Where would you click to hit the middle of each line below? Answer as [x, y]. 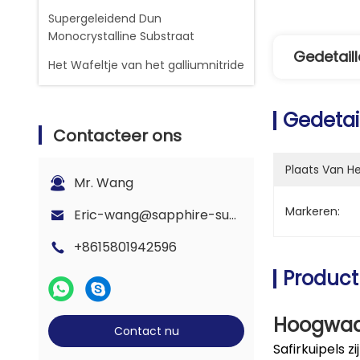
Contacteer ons [117, 136]
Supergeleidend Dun [105, 18]
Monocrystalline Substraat [121, 36]
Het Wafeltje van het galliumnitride [146, 65]
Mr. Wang [104, 183]
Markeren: [313, 211]
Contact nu [146, 331]
